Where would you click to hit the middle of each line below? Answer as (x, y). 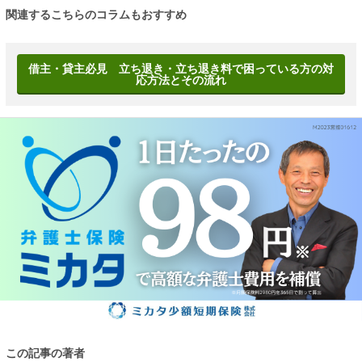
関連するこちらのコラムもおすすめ (96, 15)
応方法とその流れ (181, 80)
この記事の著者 (45, 353)
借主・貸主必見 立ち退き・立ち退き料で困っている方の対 (181, 68)
